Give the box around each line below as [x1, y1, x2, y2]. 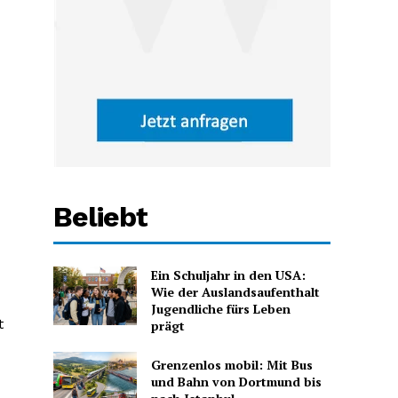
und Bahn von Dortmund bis [150, 372, 322, 390]
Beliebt [53, 200, 148, 235]
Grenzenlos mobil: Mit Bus [150, 355, 313, 373]
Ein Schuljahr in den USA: [150, 267, 306, 284]
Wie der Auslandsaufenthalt [150, 283, 320, 301]
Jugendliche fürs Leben [150, 300, 291, 318]
